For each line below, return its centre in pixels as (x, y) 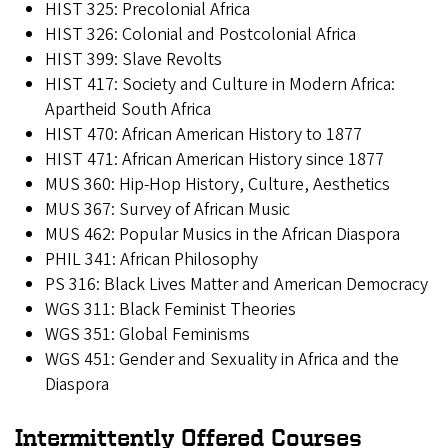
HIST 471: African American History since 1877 (228, 160)
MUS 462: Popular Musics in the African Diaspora (226, 235)
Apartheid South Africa (128, 110)
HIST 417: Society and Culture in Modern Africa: (220, 85)
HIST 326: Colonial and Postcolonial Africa (200, 35)
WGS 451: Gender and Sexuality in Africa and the (222, 360)
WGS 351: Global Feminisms (147, 335)
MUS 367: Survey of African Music (173, 210)
